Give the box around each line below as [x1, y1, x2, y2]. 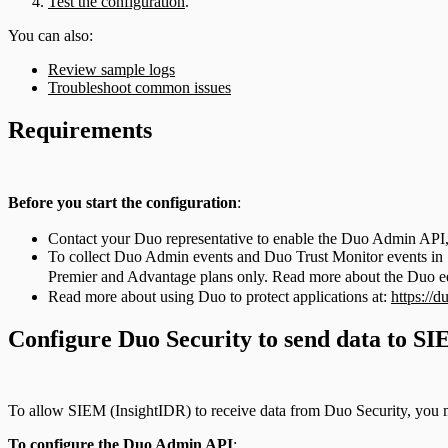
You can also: [8, 26, 93, 44]
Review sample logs [48, 60, 175, 78]
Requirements [8, 116, 152, 143]
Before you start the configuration [8, 193, 237, 211]
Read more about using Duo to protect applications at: [48, 287, 391, 305]
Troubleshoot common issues [48, 78, 231, 96]
